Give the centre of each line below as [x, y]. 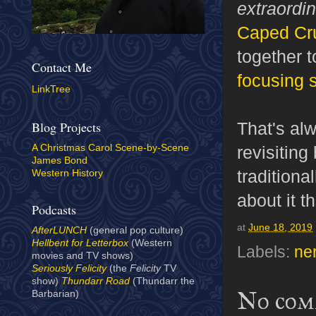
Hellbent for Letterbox [80, 243]
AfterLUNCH [59, 231]
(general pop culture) [135, 231]
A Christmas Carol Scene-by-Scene [110, 148]
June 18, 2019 [280, 228]
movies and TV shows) [83, 256]
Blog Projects [66, 127]
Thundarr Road [96, 281]
